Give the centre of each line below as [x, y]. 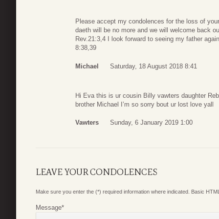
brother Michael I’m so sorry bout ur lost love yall [144, 104]
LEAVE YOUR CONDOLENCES [97, 172]
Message [49, 208]
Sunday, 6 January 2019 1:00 [151, 123]
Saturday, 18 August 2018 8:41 [153, 66]
